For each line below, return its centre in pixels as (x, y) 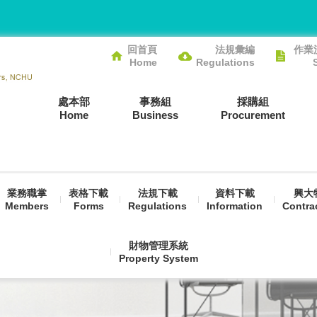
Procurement (253, 115)
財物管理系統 (158, 246)
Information (235, 206)
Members (27, 206)
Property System (158, 258)
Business (155, 115)
